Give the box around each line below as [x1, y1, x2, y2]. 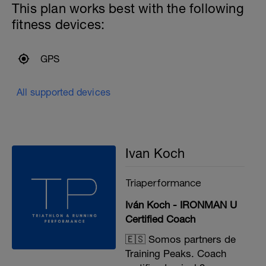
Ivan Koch [125, 145, 185, 161]
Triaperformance [125, 176, 201, 188]
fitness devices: [12, 16, 105, 32]
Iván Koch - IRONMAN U [125, 198, 237, 211]
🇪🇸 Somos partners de [125, 233, 236, 245]
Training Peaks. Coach [125, 247, 226, 259]
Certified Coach [125, 213, 195, 225]
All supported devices [17, 86, 111, 97]
